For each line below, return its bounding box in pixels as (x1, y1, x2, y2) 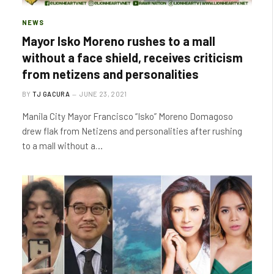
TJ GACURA (32, 90, 70, 98)
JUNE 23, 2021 (80, 90, 127, 98)
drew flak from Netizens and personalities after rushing (22, 125, 242, 136)
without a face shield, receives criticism (22, 50, 243, 65)
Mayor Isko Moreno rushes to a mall (22, 34, 215, 48)
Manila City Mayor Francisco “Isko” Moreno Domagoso (22, 111, 233, 122)
